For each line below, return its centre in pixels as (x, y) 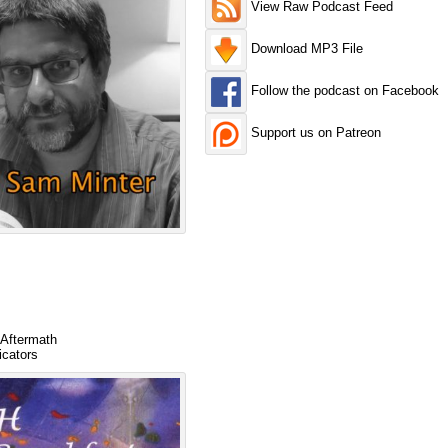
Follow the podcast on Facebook (343, 91)
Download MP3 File (305, 49)
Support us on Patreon (314, 133)
